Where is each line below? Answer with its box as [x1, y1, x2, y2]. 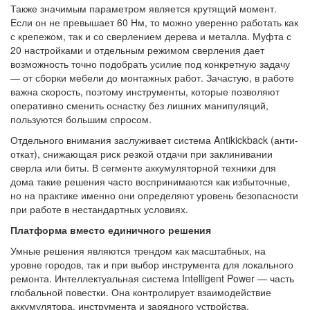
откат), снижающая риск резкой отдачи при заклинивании [10, 147, 273, 161]
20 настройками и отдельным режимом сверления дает [10, 43, 264, 57]
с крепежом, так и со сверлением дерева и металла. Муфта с [10, 29, 291, 43]
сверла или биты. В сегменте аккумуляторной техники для [10, 161, 276, 174]
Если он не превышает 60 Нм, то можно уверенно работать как [10, 15, 298, 29]
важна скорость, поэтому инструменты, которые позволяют [10, 84, 280, 98]
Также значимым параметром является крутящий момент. [10, 1, 277, 15]
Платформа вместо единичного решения [10, 223, 211, 237]
